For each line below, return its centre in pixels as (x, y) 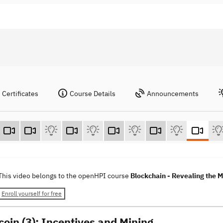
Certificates (20, 94)
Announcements (173, 94)
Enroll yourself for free (32, 194)
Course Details (93, 94)
